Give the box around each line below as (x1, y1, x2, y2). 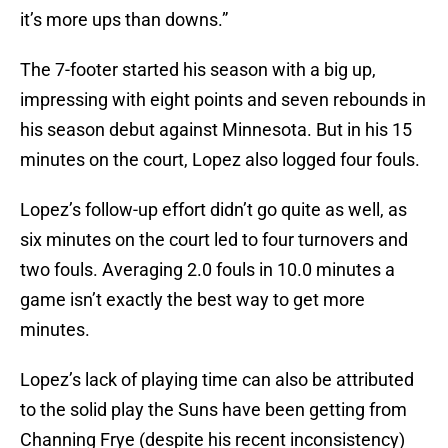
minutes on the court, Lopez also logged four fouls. (20, 149, 420, 171)
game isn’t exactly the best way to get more (20, 289, 365, 311)
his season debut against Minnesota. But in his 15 (20, 119, 412, 141)
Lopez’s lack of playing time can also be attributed (20, 369, 414, 391)
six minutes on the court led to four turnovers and (20, 229, 408, 251)
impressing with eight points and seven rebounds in (20, 89, 426, 111)
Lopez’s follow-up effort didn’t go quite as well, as (20, 199, 407, 221)
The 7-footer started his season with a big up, (20, 59, 376, 81)
